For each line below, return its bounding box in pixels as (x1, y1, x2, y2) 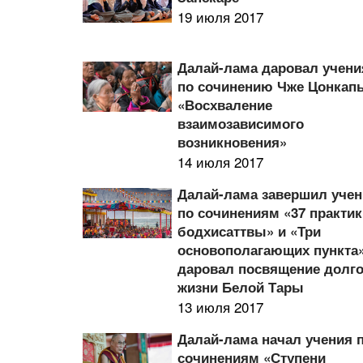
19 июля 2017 (177, 6, 264, 27)
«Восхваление (177, 95, 273, 114)
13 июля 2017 (177, 297, 264, 317)
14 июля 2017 (177, 152, 264, 172)
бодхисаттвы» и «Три (177, 221, 322, 241)
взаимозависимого (177, 113, 305, 133)
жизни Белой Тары (177, 277, 305, 297)
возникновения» (177, 132, 288, 152)
